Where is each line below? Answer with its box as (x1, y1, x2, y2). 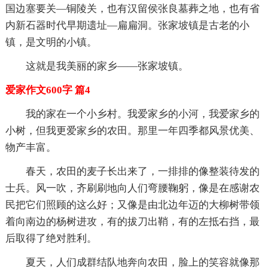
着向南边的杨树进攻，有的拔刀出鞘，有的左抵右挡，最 (5, 215, 260, 227)
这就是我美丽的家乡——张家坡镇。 (25, 60, 188, 72)
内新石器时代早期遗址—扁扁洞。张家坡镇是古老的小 (5, 19, 249, 31)
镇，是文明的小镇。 (5, 36, 97, 48)
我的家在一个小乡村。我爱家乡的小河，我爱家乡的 (25, 108, 260, 120)
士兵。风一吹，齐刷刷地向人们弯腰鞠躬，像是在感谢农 (5, 182, 260, 194)
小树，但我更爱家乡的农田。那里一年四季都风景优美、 (5, 124, 260, 136)
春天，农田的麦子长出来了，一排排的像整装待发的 (25, 165, 260, 177)
